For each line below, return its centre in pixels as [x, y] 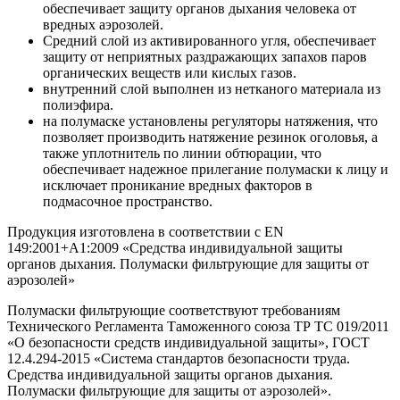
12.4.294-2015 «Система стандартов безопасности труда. [179, 359]
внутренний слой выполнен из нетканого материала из [212, 89]
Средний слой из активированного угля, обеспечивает [209, 41]
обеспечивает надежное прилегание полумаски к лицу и [216, 170]
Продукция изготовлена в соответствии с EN [146, 232]
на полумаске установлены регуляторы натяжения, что [210, 121]
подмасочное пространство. [128, 202]
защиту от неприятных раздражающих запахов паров [205, 57]
